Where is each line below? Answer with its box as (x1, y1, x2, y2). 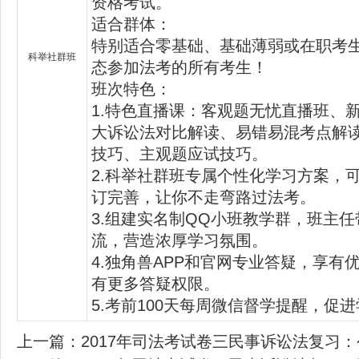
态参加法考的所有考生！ (91, 58, 268, 76)
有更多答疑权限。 (91, 274, 220, 292)
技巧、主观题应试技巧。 (91, 144, 268, 163)
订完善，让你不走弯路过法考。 (91, 188, 316, 206)
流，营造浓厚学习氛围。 (91, 231, 268, 249)
